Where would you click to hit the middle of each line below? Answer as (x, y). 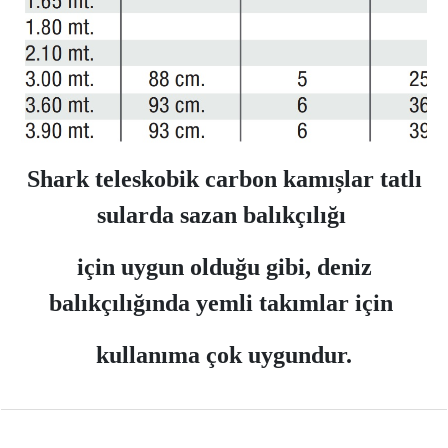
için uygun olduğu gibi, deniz (224, 267)
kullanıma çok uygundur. (224, 355)
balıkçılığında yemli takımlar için (224, 303)
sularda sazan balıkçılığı (224, 215)
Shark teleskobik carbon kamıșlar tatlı (224, 179)
